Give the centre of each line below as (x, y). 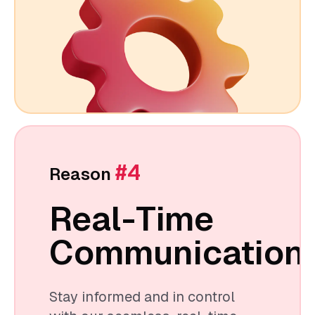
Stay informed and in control (142, 296)
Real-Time (131, 219)
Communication (177, 252)
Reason (82, 174)
